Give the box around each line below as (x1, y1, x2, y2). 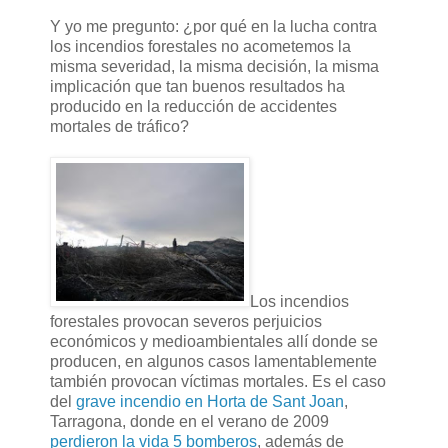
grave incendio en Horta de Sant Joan (76, 393, 344, 411)
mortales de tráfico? (50, 118, 189, 136)
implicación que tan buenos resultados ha (50, 78, 345, 96)
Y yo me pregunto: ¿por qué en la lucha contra (50, 18, 377, 36)
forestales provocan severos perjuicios (50, 313, 322, 331)
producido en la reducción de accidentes (50, 98, 337, 116)
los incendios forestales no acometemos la (50, 38, 351, 56)
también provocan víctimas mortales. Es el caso (50, 373, 386, 391)
